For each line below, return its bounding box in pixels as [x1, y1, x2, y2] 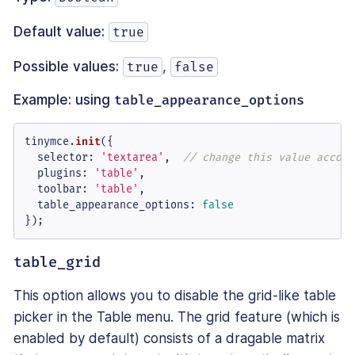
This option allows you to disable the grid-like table [13, 288, 336, 304]
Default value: [13, 23, 105, 40]
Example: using [13, 91, 114, 108]
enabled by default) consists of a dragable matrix [13, 330, 325, 347]
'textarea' [100, 150, 164, 164]
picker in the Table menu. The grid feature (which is [13, 309, 340, 326]
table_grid [13, 254, 101, 272]
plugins [36, 166, 82, 180]
